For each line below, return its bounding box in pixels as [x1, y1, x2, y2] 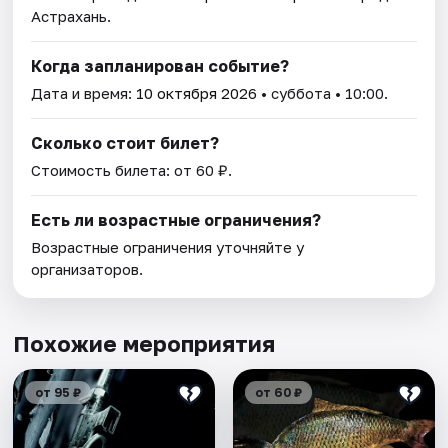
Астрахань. [31, 7, 112, 26]
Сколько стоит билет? [31, 133, 220, 154]
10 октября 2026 [136, 84, 258, 103]
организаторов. [31, 260, 144, 279]
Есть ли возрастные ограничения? [31, 210, 322, 231]
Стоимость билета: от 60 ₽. [31, 161, 233, 180]
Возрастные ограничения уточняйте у [31, 238, 305, 257]
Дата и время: [31, 84, 137, 103]
